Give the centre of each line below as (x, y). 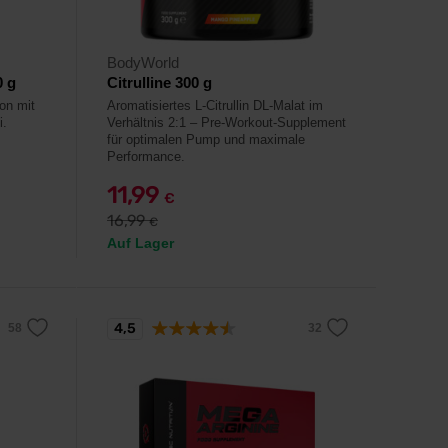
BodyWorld (143, 62)
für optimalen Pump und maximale (206, 139)
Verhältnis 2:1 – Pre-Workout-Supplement (226, 122)
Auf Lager (140, 243)
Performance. (146, 156)
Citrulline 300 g (159, 82)
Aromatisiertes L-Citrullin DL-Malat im (215, 105)
